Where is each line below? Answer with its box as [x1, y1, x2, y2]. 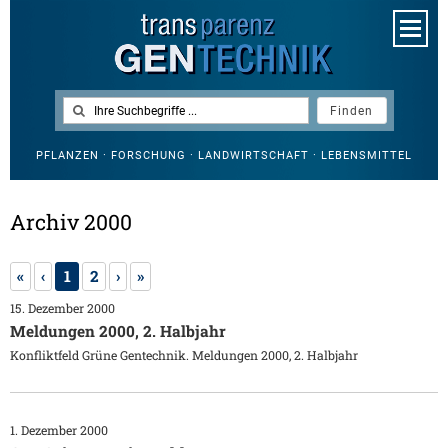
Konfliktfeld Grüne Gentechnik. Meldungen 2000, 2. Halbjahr [10, 347, 358, 364]
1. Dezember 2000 [10, 422, 108, 439]
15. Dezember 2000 [10, 300, 115, 317]
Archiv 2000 [10, 208, 132, 237]
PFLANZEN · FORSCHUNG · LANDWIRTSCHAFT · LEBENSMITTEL [36, 149, 412, 162]
